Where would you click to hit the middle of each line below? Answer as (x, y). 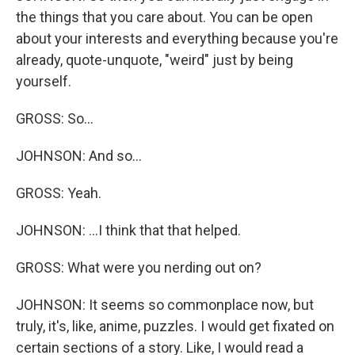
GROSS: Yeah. (59, 193)
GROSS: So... (55, 118)
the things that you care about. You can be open (164, 17)
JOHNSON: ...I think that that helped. (128, 230)
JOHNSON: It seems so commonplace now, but (165, 305)
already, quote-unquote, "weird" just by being (155, 60)
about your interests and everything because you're (177, 38)
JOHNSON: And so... (79, 156)
